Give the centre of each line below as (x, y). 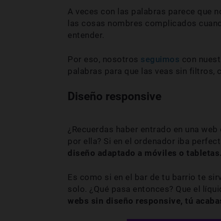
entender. (86, 35)
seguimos (159, 59)
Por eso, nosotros (103, 59)
